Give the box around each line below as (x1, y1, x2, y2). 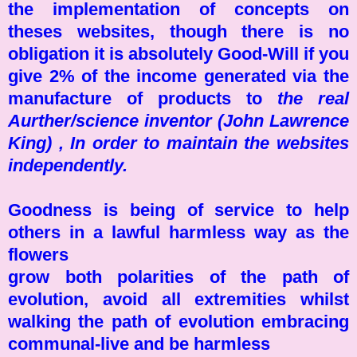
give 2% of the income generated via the (8, 65, 349, 86)
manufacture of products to (8, 88, 277, 108)
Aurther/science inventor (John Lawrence (8, 110, 349, 131)
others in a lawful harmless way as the (8, 222, 349, 242)
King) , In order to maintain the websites (8, 132, 349, 153)
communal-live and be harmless (8, 333, 270, 354)
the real (277, 88, 349, 108)
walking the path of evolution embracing (8, 311, 349, 331)
